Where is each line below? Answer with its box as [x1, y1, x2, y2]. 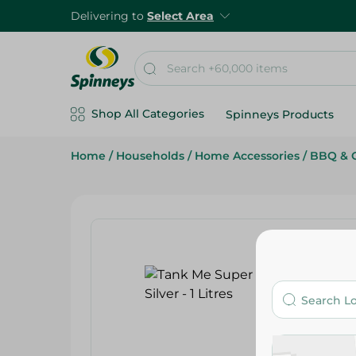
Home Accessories [195, 149, 300, 163]
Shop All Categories [91, 106, 204, 121]
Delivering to [71, 9, 147, 23]
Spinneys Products [226, 107, 334, 122]
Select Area [147, 9, 214, 23]
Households [116, 149, 184, 163]
